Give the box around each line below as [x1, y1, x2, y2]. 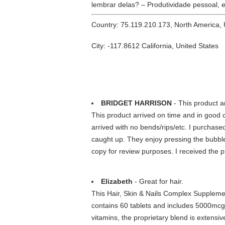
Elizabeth [101, 177, 133, 185]
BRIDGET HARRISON [101, 99, 172, 107]
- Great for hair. [133, 177, 183, 185]
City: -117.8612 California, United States [91, 42, 218, 50]
